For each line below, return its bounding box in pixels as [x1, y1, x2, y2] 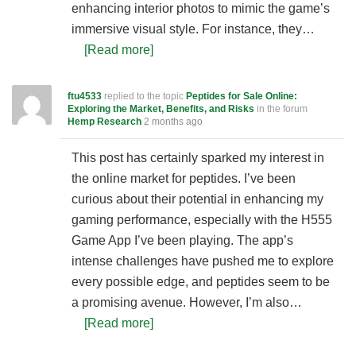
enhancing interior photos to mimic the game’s [72, 2, 330, 15]
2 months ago [144, 116, 203, 127]
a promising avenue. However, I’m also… [72, 296, 302, 309]
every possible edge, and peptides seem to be [72, 275, 330, 288]
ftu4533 [68, 91, 102, 102]
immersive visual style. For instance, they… [72, 22, 315, 36]
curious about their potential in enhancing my [72, 192, 323, 206]
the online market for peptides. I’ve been [72, 172, 296, 185]
